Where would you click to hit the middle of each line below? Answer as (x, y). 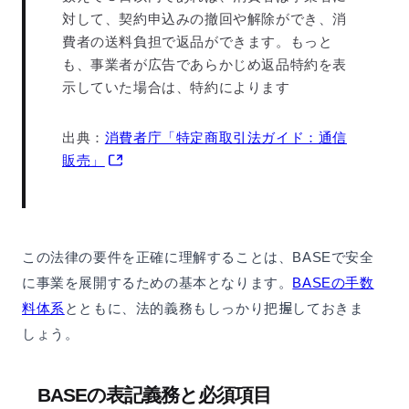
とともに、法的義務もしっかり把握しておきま (214, 309)
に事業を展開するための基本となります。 (157, 283)
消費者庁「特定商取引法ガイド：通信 (226, 138)
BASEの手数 (333, 283)
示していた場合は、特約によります (176, 88)
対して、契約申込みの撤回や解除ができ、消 (204, 19)
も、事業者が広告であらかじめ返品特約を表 (204, 65)
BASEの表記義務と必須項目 (154, 395)
